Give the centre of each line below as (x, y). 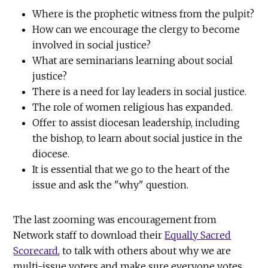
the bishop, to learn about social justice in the (138, 138)
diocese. (51, 154)
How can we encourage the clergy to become (136, 30)
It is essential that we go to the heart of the (131, 170)
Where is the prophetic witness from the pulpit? (144, 14)
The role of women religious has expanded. (133, 107)
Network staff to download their (89, 235)
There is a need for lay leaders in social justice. (140, 92)
